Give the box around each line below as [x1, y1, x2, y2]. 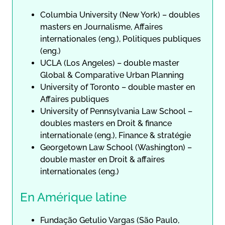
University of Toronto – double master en [40, 82, 195, 92]
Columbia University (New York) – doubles [40, 10, 200, 20]
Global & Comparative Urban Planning [40, 70, 184, 80]
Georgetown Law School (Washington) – [40, 142, 192, 152]
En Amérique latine [20, 189, 127, 204]
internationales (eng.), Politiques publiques [40, 34, 201, 44]
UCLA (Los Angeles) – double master [40, 58, 179, 68]
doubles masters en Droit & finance [40, 118, 172, 128]
